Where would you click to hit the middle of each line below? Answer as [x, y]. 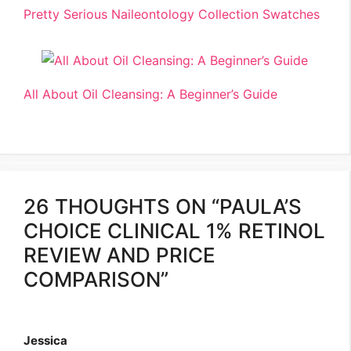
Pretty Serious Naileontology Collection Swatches [172, 14]
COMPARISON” [96, 280]
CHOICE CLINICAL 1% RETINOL [174, 231]
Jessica [45, 341]
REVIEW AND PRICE [119, 255]
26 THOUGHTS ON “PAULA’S [163, 207]
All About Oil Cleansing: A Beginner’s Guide [150, 94]
